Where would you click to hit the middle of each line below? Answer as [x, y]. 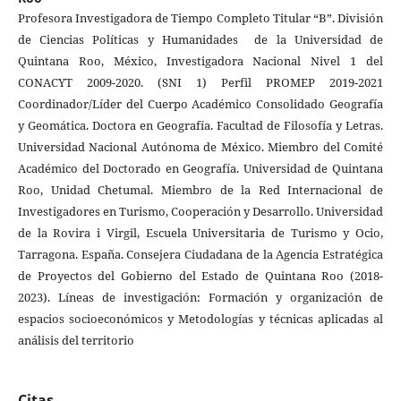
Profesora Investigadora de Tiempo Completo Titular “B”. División [200, 18]
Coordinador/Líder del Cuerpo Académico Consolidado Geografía [200, 104]
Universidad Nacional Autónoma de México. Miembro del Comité [200, 147]
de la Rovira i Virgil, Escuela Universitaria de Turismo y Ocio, [200, 233]
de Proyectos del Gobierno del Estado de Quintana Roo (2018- [200, 276]
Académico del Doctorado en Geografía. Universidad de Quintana [200, 169]
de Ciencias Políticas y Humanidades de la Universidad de [200, 40]
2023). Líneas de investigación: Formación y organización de [200, 298]
